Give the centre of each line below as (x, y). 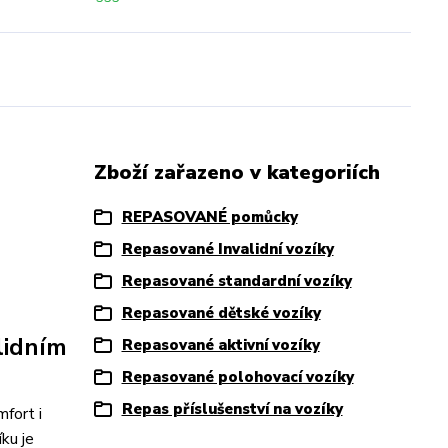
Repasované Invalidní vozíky (227, 249)
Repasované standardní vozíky (236, 281)
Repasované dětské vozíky (221, 313)
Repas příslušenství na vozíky (232, 409)
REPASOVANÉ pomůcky (209, 217)
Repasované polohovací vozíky (237, 377)
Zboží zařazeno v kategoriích (236, 172)
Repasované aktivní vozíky (220, 345)
